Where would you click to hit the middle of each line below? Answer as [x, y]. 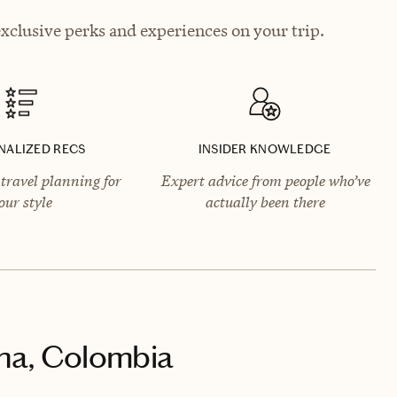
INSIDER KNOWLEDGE [265, 149]
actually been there [265, 202]
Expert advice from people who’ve [265, 180]
